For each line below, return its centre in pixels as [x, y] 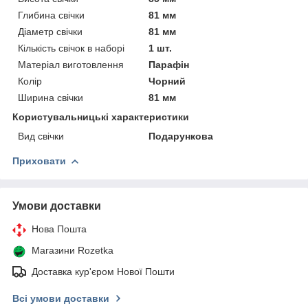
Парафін [169, 64]
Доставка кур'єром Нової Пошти [103, 271]
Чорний [167, 81]
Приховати [39, 161]
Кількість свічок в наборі [71, 48]
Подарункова [181, 136]
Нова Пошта [59, 229]
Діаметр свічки [50, 31]
